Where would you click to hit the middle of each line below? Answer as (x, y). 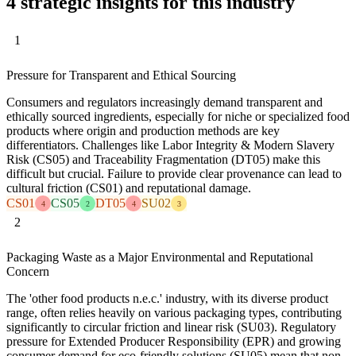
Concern (28, 272)
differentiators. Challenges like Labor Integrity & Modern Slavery (170, 145)
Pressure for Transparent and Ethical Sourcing (121, 75)
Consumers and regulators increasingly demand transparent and (164, 103)
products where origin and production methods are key (143, 131)
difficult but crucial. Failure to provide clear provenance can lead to (174, 174)
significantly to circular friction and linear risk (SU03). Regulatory (171, 327)
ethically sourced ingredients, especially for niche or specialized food (178, 117)
